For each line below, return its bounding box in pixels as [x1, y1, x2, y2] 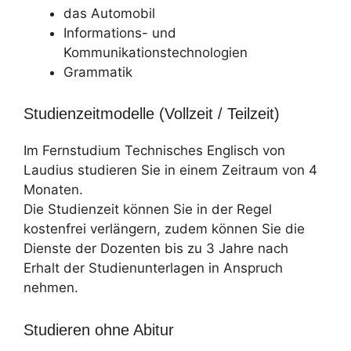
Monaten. [24, 182, 83, 197]
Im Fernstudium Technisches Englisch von [24, 143, 285, 158]
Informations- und [63, 24, 176, 41]
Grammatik [63, 63, 132, 80]
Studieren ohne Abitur [24, 320, 174, 338]
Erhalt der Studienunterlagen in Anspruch [24, 260, 283, 276]
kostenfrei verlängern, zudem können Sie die [24, 221, 305, 237]
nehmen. [24, 280, 78, 295]
